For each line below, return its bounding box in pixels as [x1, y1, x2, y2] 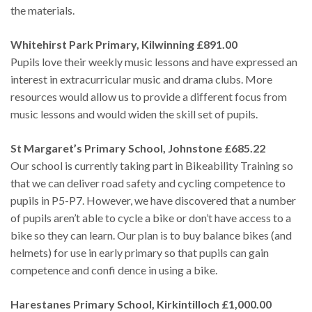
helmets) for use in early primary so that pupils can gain [10, 245, 269, 259]
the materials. [10, 3, 75, 17]
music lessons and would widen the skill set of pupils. [10, 107, 258, 120]
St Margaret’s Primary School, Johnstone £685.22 [10, 141, 265, 155]
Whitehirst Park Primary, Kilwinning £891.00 [10, 37, 237, 51]
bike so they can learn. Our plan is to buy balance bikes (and [10, 228, 292, 242]
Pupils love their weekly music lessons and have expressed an [10, 54, 297, 68]
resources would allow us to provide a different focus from [10, 89, 287, 103]
